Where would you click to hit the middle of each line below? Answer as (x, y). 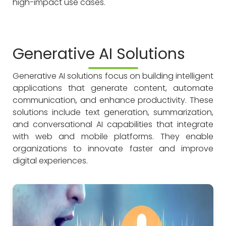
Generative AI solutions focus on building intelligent (113, 76)
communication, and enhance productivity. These (113, 100)
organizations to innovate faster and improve (113, 149)
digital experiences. (50, 161)
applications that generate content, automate (113, 88)
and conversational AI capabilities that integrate (113, 124)
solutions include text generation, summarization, (113, 112)
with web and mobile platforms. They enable (113, 136)
